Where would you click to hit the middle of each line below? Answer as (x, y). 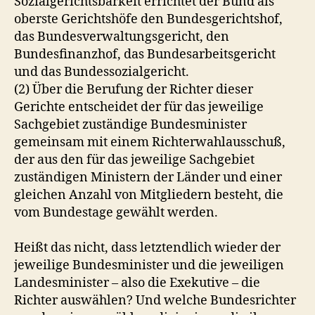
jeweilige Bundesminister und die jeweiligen (149, 265)
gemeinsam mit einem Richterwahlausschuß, (150, 142)
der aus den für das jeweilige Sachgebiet (134, 160)
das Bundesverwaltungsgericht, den (122, 37)
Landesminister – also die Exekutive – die (137, 283)
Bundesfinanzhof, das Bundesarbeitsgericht (145, 54)
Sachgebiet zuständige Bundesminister (130, 124)
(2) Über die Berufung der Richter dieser (134, 89)
